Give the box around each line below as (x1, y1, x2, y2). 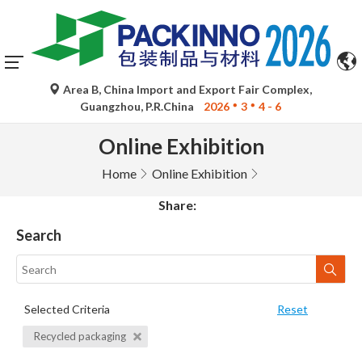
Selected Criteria (24, 302, 110, 317)
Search (16, 226, 61, 245)
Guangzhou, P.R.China (80, 99, 197, 114)
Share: (158, 197, 196, 213)
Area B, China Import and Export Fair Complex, (61, 82, 313, 97)
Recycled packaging (34, 330, 128, 343)
